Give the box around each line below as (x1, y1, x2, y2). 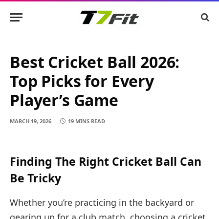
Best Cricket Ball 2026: (10, 51, 180, 72)
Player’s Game (10, 89, 118, 110)
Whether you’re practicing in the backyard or (10, 196, 194, 208)
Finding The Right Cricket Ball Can (10, 153, 201, 170)
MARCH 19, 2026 (10, 117, 51, 125)
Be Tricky (10, 170, 61, 186)
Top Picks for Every (10, 70, 154, 91)
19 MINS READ (68, 117, 105, 125)
